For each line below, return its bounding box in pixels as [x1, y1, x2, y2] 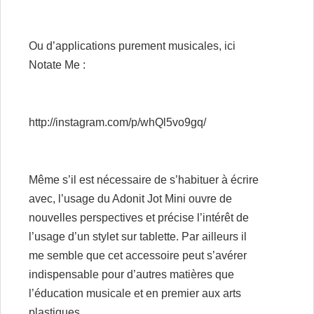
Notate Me [29, 59, 80, 71]
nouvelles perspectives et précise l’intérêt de [29, 212, 249, 224]
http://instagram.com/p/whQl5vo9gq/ [29, 116, 206, 128]
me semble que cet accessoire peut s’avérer [29, 250, 247, 261]
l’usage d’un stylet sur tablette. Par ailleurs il [29, 231, 247, 243]
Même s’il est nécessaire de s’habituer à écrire [29, 174, 259, 186]
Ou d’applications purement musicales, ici [29, 40, 235, 52]
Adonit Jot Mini [112, 193, 186, 205]
